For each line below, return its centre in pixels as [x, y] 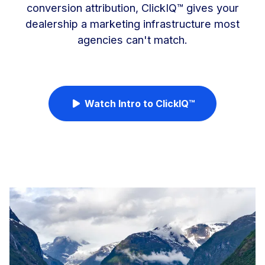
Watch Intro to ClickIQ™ [140, 104]
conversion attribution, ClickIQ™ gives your [132, 8]
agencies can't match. [132, 40]
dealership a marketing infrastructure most [132, 24]
